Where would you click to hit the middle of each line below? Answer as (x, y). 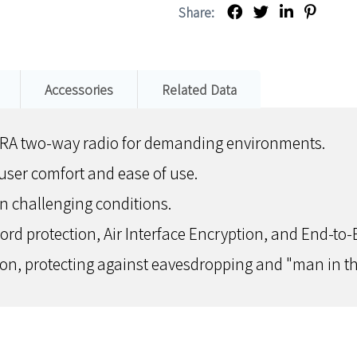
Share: (196, 12)
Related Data (199, 89)
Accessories (79, 89)
